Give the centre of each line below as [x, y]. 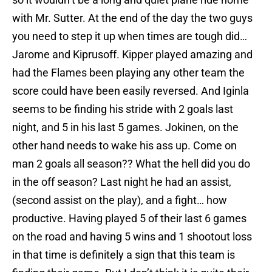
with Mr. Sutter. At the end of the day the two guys [132, 18]
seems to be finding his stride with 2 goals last [123, 109]
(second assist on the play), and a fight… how [120, 200]
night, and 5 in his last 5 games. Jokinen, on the [125, 127]
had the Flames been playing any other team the [128, 73]
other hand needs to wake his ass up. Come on [124, 146]
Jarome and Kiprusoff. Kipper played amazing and [132, 55]
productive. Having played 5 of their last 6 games [129, 219]
